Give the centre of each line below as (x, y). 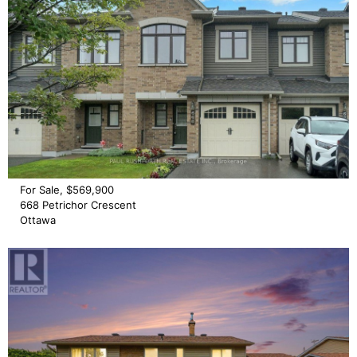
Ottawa (38, 220)
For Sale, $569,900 (67, 189)
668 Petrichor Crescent (78, 204)
